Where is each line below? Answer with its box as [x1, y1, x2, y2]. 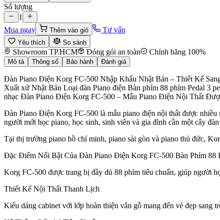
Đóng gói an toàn [84, 48, 140, 56]
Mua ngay [4, 26, 35, 34]
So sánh [61, 39, 86, 47]
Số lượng [4, 2, 32, 11]
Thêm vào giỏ [48, 27, 88, 34]
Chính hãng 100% [147, 48, 206, 56]
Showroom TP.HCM [11, 48, 78, 56]
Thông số [32, 58, 58, 66]
